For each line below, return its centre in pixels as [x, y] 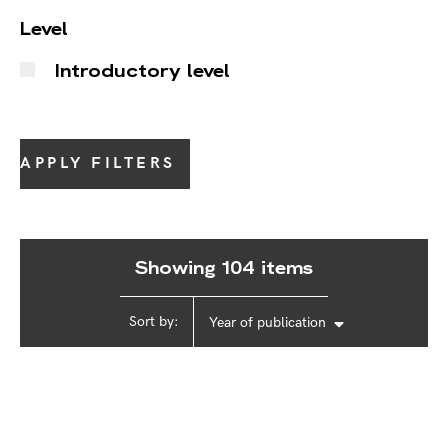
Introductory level [142, 71]
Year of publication [267, 323]
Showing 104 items [224, 268]
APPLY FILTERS [98, 164]
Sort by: [153, 322]
